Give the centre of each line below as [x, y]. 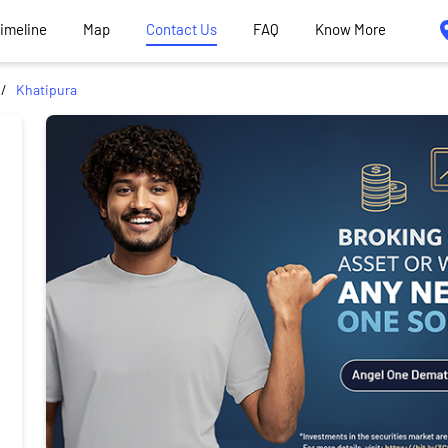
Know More [350, 29]
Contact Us [181, 29]
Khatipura [46, 89]
